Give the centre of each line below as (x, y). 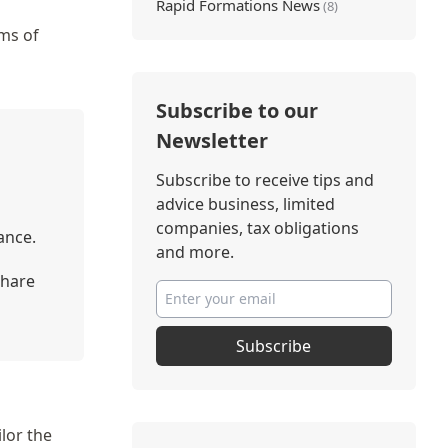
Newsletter (211, 140)
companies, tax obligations (257, 228)
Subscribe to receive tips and (264, 180)
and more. (194, 252)
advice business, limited (245, 204)
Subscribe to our (236, 110)
